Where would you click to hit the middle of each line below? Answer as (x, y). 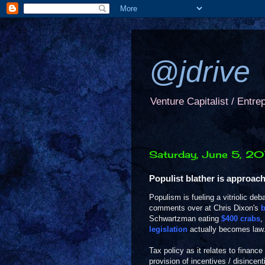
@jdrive (200, 72)
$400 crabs (241, 219)
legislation (168, 229)
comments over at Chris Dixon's (205, 208)
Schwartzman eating (185, 219)
